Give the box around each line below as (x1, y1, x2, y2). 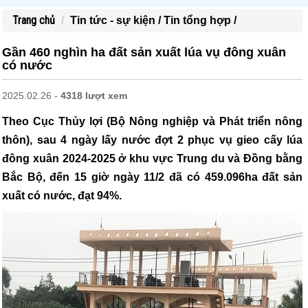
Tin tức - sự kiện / (70, 14, 164, 26)
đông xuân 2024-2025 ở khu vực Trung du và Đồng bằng (2, 153, 302, 164)
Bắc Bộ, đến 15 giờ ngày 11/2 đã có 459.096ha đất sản (2, 171, 302, 183)
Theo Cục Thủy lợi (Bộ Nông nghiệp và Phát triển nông (2, 115, 302, 127)
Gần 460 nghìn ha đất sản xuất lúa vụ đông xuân (2, 45, 286, 59)
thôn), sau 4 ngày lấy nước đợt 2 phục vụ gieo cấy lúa (2, 134, 302, 146)
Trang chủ (12, 14, 55, 27)
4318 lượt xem (60, 90, 127, 101)
